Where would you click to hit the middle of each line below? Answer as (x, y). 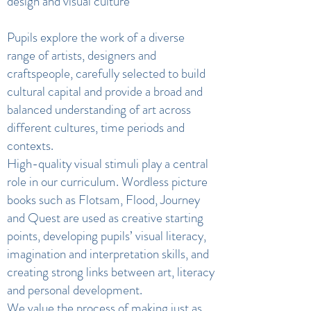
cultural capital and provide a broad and (105, 91)
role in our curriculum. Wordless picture (107, 182)
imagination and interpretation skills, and (108, 254)
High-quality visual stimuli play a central (108, 163)
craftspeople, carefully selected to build (106, 73)
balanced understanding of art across (99, 109)
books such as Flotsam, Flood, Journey (103, 200)
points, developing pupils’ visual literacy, (107, 236)
